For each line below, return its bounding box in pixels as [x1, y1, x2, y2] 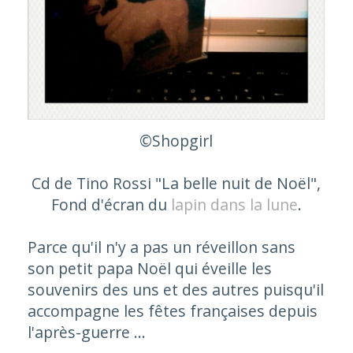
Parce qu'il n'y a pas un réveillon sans [27, 236, 295, 258]
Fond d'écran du [50, 194, 171, 216]
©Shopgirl [139, 130, 214, 152]
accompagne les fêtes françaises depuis [27, 300, 318, 322]
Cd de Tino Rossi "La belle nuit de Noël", [32, 173, 321, 195]
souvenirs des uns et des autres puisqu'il [27, 279, 324, 301]
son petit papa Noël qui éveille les [27, 258, 272, 280]
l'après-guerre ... [27, 321, 146, 344]
